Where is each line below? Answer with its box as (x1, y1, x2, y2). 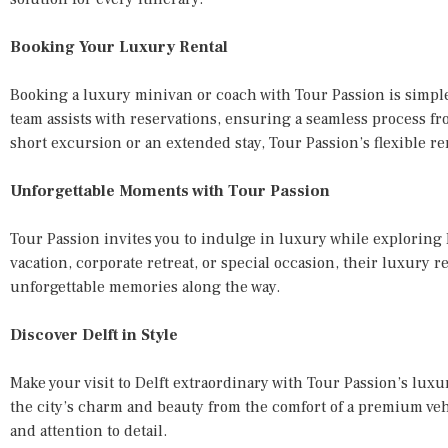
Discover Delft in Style (10, 324, 178, 345)
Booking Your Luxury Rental (10, 36, 228, 57)
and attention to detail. (10, 420, 167, 441)
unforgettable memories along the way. (10, 276, 280, 297)
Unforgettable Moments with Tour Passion (10, 180, 330, 201)
